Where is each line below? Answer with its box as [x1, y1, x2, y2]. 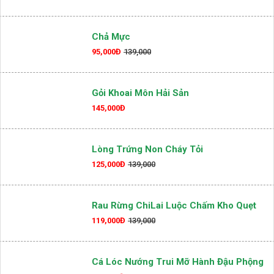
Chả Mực [92, 70, 130, 82]
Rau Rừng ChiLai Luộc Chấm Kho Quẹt [92, 239, 256, 251]
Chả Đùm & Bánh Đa [92, 14, 178, 26]
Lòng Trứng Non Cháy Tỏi [92, 183, 203, 194]
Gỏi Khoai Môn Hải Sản [92, 127, 189, 138]
